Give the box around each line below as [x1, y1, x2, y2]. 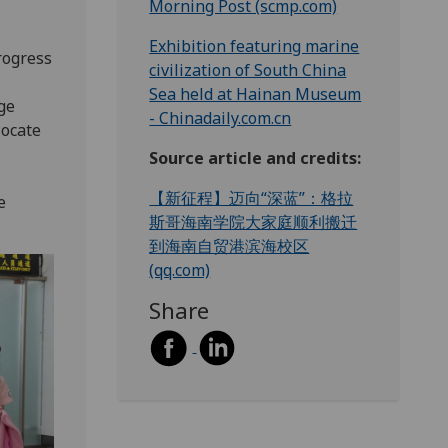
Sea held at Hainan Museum [149, 83, 362, 106]
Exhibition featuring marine [149, 35, 360, 58]
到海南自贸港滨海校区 [149, 235, 310, 258]
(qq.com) [149, 259, 211, 282]
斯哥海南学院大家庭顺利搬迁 [149, 211, 358, 234]
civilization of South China [149, 59, 347, 82]
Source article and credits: [149, 147, 362, 170]
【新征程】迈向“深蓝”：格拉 [149, 187, 354, 210]
